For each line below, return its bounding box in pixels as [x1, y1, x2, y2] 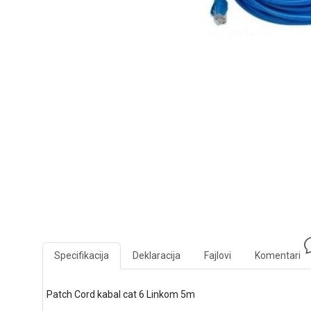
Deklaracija [132, 249, 180, 261]
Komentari [254, 249, 301, 261]
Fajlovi [203, 249, 231, 261]
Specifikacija [53, 249, 109, 261]
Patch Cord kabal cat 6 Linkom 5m [46, 288, 195, 300]
